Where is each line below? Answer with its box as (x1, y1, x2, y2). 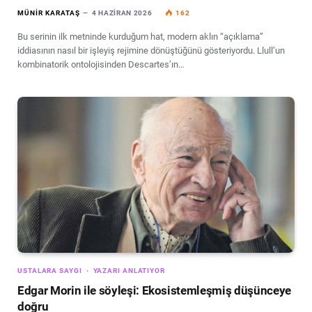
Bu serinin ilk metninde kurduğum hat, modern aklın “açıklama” (17, 31, 263, 42)
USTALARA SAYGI (17, 266, 82, 274)
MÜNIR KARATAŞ (17, 8, 80, 17)
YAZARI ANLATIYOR (93, 266, 165, 274)
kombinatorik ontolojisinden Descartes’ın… (17, 58, 185, 70)
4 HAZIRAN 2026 (91, 8, 153, 17)
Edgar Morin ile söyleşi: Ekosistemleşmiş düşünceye (17, 283, 292, 297)
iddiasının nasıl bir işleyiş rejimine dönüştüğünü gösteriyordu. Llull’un (17, 45, 285, 56)
